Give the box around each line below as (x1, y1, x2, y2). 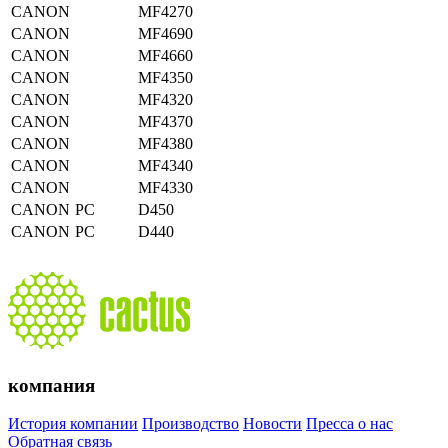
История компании (8, 415, 138, 433)
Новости (243, 415, 302, 433)
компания (8, 374, 95, 396)
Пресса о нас (306, 415, 393, 433)
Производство (142, 415, 239, 433)
